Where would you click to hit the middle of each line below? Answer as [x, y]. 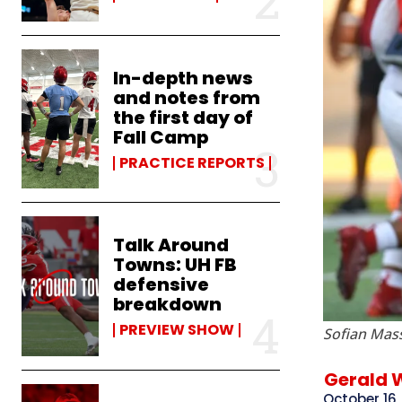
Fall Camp [161, 137]
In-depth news [184, 78]
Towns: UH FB [175, 265]
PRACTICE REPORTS [192, 162]
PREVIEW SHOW [177, 330]
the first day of [184, 117]
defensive [162, 285]
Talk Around [171, 245]
